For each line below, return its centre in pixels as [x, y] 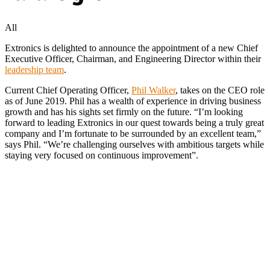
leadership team [34, 69]
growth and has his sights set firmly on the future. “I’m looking [124, 111]
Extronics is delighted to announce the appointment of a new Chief [131, 48]
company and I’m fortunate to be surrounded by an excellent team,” [133, 133]
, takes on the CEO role [220, 90]
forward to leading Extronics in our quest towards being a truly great [134, 122]
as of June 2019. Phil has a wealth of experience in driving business [133, 101]
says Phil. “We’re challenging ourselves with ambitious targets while [134, 144]
